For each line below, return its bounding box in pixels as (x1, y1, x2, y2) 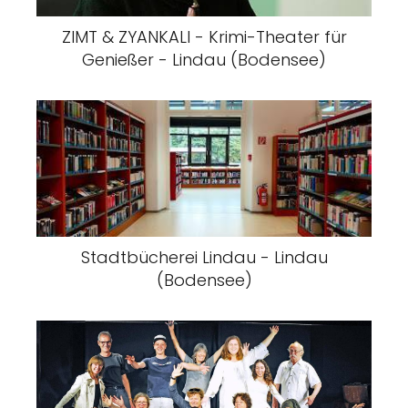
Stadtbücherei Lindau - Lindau (80, 246, 328, 270)
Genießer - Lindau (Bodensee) (82, 48, 326, 72)
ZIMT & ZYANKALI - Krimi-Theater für (61, 25, 347, 49)
